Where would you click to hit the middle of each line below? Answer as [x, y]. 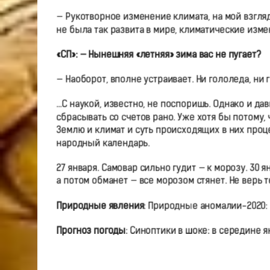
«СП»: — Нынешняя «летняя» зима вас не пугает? [159, 55]
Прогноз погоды [91, 231]
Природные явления [100, 206]
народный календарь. [103, 144]
